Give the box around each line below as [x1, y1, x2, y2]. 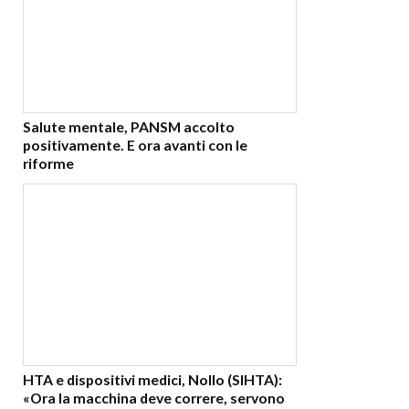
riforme [23, 154, 74, 173]
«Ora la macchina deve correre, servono [23, 388, 285, 406]
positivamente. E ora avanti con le [23, 136, 247, 154]
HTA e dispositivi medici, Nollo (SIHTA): [23, 370, 282, 388]
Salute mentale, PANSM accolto [23, 118, 235, 136]
